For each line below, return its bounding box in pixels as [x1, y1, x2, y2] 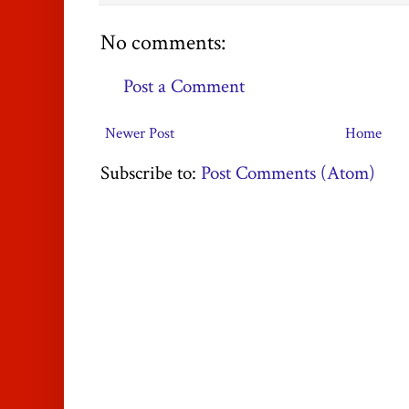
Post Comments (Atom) [201, 160, 375, 185]
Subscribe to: [100, 160, 201, 185]
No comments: [100, 28, 225, 58]
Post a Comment [123, 74, 245, 100]
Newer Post [105, 122, 174, 143]
